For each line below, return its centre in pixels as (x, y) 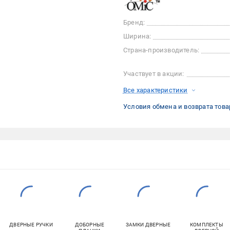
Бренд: (134, 23)
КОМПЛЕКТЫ (207, 225)
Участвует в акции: (154, 74)
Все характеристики (155, 90)
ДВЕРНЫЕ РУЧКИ (31, 225)
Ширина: (137, 36)
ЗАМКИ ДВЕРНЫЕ (148, 225)
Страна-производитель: (161, 50)
